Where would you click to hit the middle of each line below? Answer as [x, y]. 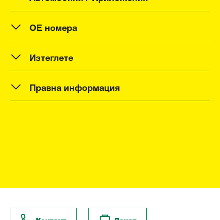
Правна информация [75, 86]
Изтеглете [51, 56]
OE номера [53, 26]
